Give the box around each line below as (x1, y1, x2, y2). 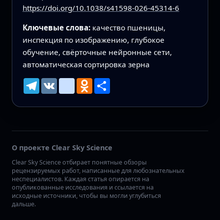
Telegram (39, 77, 74, 88)
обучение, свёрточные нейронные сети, (22, 47, 172, 57)
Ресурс (110, 77, 136, 88)
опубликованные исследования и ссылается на (12, 183, 154, 192)
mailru (74, 77, 99, 88)
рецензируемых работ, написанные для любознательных (12, 166, 185, 175)
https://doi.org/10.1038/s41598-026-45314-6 (22, 2, 179, 13)
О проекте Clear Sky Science (12, 142, 112, 152)
